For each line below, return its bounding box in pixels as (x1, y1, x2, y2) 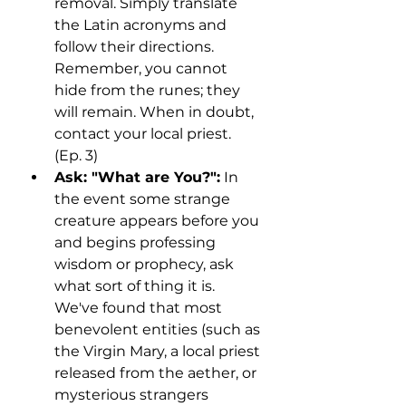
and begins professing (54, 234, 219, 252)
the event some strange (54, 190, 234, 208)
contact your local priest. (54, 125, 235, 143)
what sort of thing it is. (54, 277, 218, 295)
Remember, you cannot (54, 60, 231, 78)
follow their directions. (54, 38, 217, 56)
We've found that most (54, 299, 226, 317)
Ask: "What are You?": (54, 169, 220, 187)
